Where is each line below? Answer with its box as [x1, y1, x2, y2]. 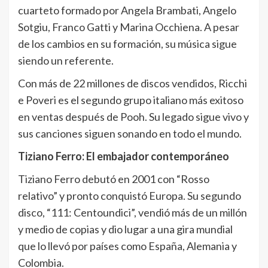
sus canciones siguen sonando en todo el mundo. [18, 127, 242, 141]
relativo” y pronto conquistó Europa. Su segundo [18, 189, 241, 203]
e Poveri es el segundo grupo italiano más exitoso [18, 93, 243, 107]
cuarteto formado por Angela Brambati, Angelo [18, 4, 236, 17]
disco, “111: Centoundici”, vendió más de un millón [18, 206, 247, 220]
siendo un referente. [18, 54, 114, 68]
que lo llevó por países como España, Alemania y [18, 239, 237, 253]
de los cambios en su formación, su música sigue [18, 37, 237, 51]
